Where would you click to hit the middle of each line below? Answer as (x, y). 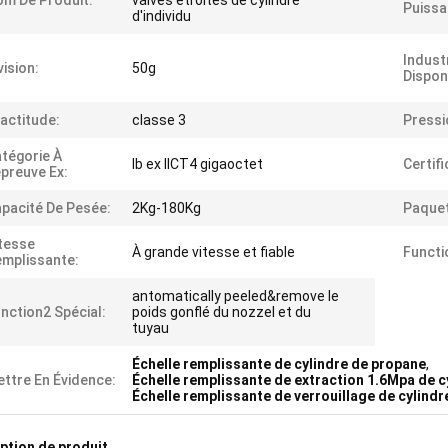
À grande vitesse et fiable (213, 252)
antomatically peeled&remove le (235, 296)
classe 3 (159, 120)
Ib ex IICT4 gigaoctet (197, 164)
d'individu (161, 16)
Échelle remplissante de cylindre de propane (279, 364)
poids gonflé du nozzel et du (221, 312)
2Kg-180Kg (166, 208)
